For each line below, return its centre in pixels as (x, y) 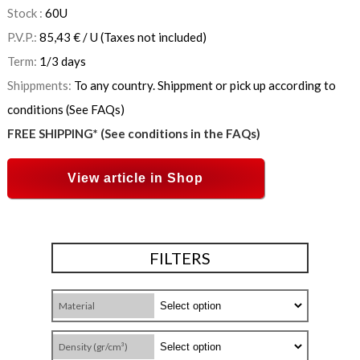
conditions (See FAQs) (65, 110)
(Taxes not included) (152, 37)
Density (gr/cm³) (93, 347)
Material (77, 306)
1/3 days (62, 61)
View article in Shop (136, 178)
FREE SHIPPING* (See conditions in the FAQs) (133, 134)
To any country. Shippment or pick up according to (205, 86)
